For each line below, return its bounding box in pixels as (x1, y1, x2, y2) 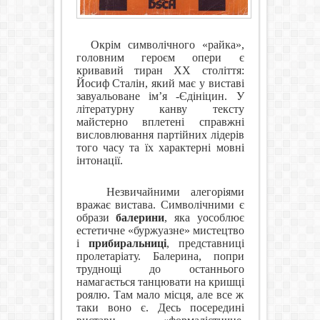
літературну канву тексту (76, 103, 244, 116)
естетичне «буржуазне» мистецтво (76, 224, 244, 237)
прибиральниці (88, 237, 166, 250)
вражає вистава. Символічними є (76, 199, 244, 211)
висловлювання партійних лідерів (76, 129, 244, 141)
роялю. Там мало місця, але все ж (76, 289, 244, 301)
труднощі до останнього (76, 263, 244, 276)
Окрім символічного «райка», (90, 39, 244, 51)
